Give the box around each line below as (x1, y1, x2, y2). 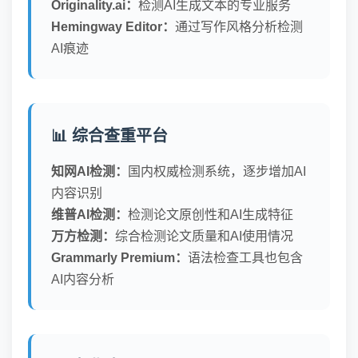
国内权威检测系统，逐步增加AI (128, 165, 306, 178)
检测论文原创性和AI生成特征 (128, 208, 293, 221)
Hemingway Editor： (51, 20, 175, 34)
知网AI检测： (51, 165, 128, 178)
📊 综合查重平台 (51, 127, 168, 145)
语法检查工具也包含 (188, 251, 303, 265)
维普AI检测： (51, 208, 128, 221)
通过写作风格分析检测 (175, 20, 303, 34)
